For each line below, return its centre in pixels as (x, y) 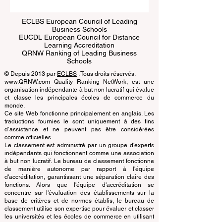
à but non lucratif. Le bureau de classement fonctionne (79, 179)
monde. (15, 123)
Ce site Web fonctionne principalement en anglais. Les (79, 131)
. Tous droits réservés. (106, 92)
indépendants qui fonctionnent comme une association (79, 171)
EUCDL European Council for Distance (79, 55)
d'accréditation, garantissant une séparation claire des (79, 195)
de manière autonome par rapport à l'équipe (79, 187)
